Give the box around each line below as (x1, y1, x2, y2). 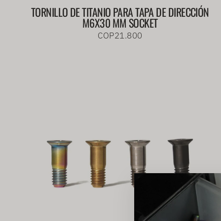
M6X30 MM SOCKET (82, 15, 158, 31)
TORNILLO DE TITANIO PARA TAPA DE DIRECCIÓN (31, 4, 209, 20)
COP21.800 (98, 30, 143, 41)
